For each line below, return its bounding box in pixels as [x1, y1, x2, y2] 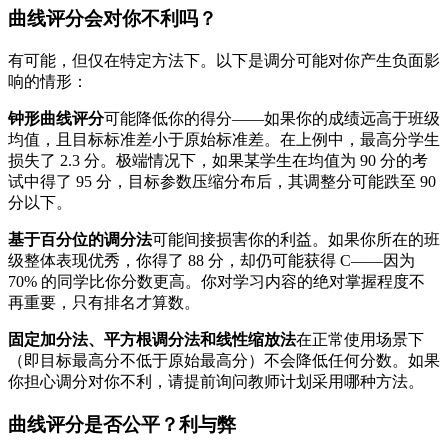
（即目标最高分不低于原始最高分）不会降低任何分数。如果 [8, 352, 440, 370]
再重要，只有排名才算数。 [8, 294, 200, 312]
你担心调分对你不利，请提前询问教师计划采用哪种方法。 [8, 373, 424, 391]
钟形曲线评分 [8, 110, 104, 128]
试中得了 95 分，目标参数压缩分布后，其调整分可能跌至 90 [8, 173, 436, 191]
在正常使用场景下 [296, 331, 424, 349]
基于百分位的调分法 [8, 231, 152, 249]
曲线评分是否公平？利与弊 [8, 413, 236, 435]
